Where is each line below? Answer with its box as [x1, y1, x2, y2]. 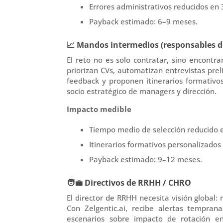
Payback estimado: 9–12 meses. [89, 154, 203, 164]
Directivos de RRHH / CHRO [83, 177, 192, 188]
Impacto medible [67, 104, 132, 114]
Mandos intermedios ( [75, 39, 164, 50]
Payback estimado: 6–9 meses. [89, 16, 198, 26]
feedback [67, 75, 100, 86]
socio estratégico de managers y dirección [67, 86, 215, 96]
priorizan [67, 65, 101, 75]
